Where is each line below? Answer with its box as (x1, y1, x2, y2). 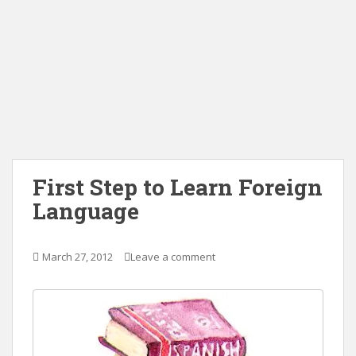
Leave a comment (130, 250, 215, 264)
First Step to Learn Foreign (33, 172, 323, 202)
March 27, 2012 (42, 250, 113, 264)
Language (33, 196, 139, 226)
